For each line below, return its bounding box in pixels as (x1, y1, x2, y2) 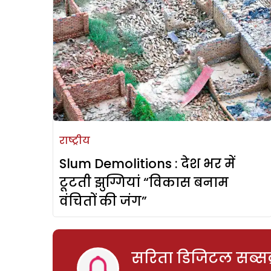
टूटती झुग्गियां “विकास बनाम (59, 174, 229, 192)
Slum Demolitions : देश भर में (59, 155, 235, 173)
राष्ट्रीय (59, 134, 90, 148)
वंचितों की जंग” (59, 192, 147, 211)
